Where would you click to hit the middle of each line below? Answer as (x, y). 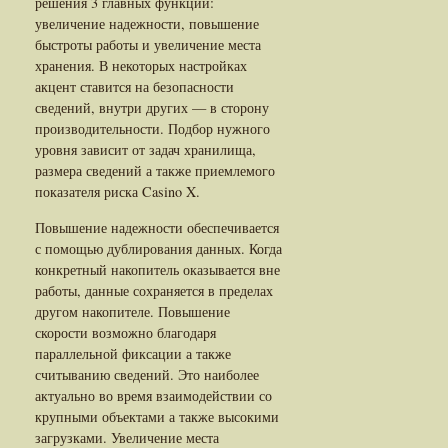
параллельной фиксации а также (133, 353)
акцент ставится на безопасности (134, 86)
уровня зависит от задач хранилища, (145, 149)
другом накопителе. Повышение (132, 311)
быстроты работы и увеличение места (148, 44)
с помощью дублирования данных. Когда (158, 248)
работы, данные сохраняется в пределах (154, 290)
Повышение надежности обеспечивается (157, 227)
